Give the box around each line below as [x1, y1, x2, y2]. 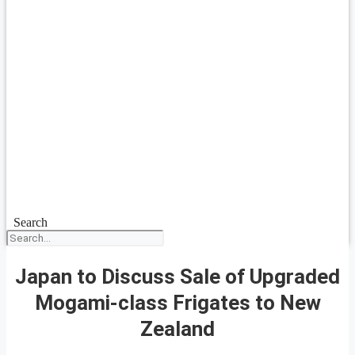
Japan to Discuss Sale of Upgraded [15, 264, 340, 288]
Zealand [140, 316, 215, 341]
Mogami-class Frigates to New [34, 290, 321, 315]
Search [13, 216, 48, 229]
